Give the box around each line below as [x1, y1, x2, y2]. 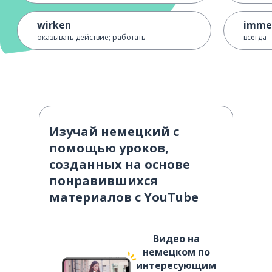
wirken [37, 18, 71, 32]
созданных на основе [49, 156, 190, 172]
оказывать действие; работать [37, 32, 146, 42]
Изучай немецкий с [49, 123, 179, 140]
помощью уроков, [49, 140, 169, 156]
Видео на [152, 232, 200, 245]
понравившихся [49, 172, 158, 189]
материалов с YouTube [49, 189, 199, 205]
